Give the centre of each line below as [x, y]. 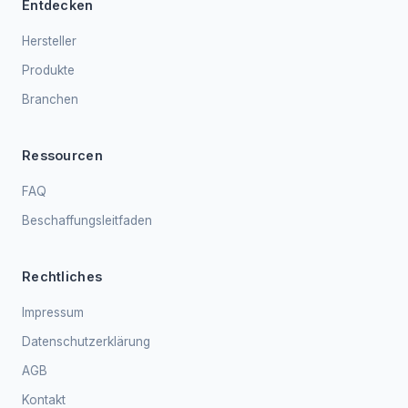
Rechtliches [62, 276]
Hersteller [49, 41]
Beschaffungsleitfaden [87, 220]
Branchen [50, 99]
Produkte [48, 70]
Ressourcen [62, 155]
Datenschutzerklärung [86, 342]
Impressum [53, 312]
